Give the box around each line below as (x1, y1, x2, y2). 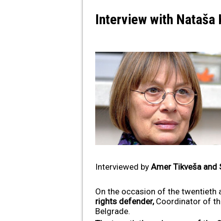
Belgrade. (95, 206, 131, 216)
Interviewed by (95, 161, 151, 172)
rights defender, (95, 196, 156, 206)
